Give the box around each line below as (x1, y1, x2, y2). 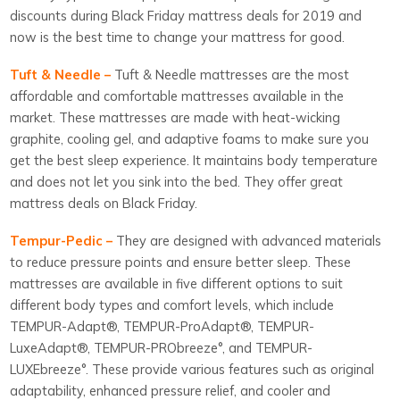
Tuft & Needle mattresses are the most (114, 65, 350, 83)
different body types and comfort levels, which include (10, 296, 335, 313)
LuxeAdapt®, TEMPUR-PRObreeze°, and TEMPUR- (10, 338, 313, 356)
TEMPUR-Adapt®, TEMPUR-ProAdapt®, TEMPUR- (10, 317, 315, 335)
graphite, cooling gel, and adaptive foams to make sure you (10, 129, 370, 147)
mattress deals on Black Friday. (10, 194, 198, 212)
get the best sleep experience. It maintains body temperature (10, 151, 379, 169)
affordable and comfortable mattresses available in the (10, 87, 345, 104)
